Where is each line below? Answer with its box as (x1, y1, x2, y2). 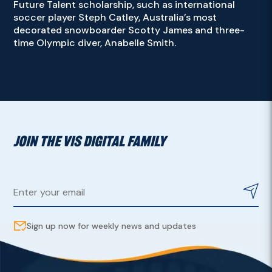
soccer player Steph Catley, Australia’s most (13, 10, 217, 24)
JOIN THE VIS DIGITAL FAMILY (13, 132, 166, 150)
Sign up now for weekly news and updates (27, 220, 197, 231)
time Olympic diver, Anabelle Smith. (13, 36, 177, 49)
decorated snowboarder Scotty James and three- (13, 23, 245, 36)
